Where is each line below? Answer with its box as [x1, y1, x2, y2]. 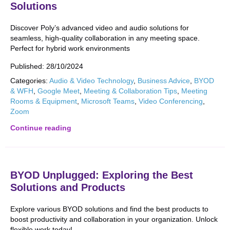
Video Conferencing [139, 97, 203, 105]
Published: [10, 62, 46, 70]
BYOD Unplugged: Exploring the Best [10, 169, 193, 181]
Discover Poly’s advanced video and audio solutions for [10, 24, 189, 32]
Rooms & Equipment [10, 97, 77, 105]
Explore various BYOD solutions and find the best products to [10, 205, 208, 213]
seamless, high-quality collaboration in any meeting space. [10, 34, 200, 42]
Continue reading [10, 124, 71, 132]
